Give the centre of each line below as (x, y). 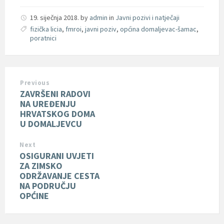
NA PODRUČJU (48, 185)
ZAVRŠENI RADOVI (55, 93)
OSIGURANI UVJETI (57, 155)
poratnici (43, 38)
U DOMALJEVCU (51, 123)
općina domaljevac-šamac (158, 29)
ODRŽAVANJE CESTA (59, 175)
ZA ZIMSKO (41, 165)
